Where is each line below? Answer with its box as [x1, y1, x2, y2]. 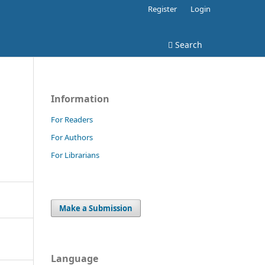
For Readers [51, 114, 93, 125]
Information [51, 92, 109, 105]
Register [148, 3, 177, 14]
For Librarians [51, 149, 99, 160]
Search [173, 38, 202, 50]
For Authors [51, 131, 93, 143]
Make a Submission [59, 202, 133, 214]
